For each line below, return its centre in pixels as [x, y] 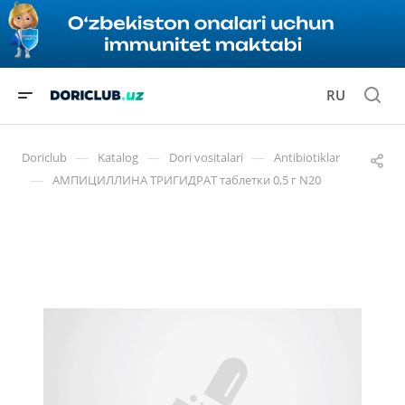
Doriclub [44, 157]
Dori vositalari [206, 157]
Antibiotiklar [307, 157]
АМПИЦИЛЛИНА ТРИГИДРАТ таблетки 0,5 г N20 [187, 179]
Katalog [118, 157]
